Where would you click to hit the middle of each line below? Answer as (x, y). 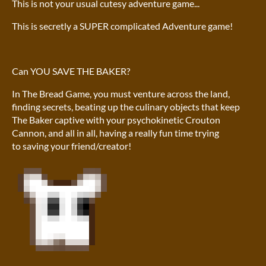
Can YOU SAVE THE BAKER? (71, 71)
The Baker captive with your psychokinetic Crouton (116, 120)
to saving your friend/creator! (72, 146)
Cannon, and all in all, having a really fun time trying (115, 133)
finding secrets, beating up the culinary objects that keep (126, 107)
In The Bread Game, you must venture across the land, (121, 94)
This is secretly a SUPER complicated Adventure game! (122, 26)
